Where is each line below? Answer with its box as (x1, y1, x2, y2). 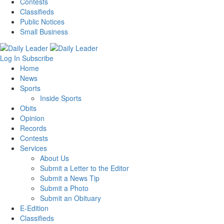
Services (20, 142, 47, 153)
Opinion (20, 112, 44, 123)
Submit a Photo (40, 182, 88, 193)
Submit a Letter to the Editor (40, 162, 129, 173)
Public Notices (20, 16, 64, 27)
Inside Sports (40, 92, 81, 103)
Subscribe (22, 52, 53, 63)
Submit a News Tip (40, 172, 99, 183)
